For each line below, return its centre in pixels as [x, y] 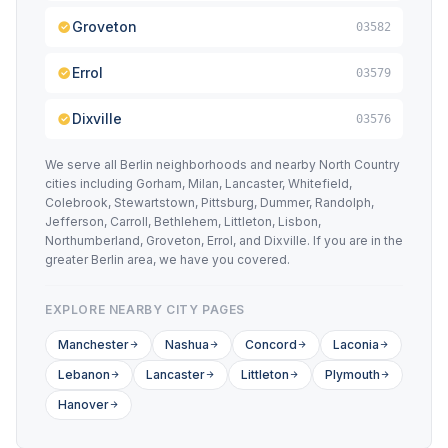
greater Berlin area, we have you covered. [167, 259]
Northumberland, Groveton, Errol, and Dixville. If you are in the [224, 240]
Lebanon [84, 374]
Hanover [83, 404]
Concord [271, 344]
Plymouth [352, 374]
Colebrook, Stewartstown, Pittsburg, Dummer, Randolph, [209, 202]
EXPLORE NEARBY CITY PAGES [145, 309]
